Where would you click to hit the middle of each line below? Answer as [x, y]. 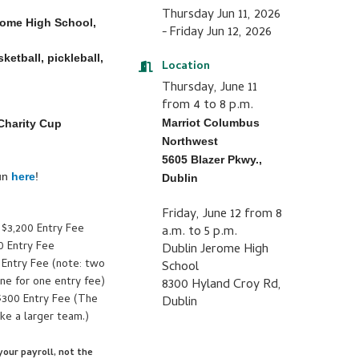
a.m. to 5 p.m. [199, 233]
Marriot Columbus [210, 123]
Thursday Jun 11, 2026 [221, 16]
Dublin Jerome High [215, 250]
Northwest [190, 141]
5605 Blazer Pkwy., [212, 160]
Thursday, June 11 [209, 89]
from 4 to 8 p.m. [207, 106]
